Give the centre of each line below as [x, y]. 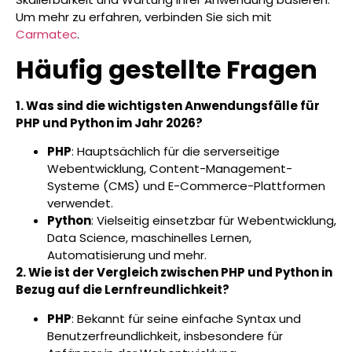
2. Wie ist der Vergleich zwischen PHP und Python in [174, 273]
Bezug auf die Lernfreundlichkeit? [123, 290]
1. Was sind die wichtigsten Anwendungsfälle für [168, 105]
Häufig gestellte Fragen [167, 69]
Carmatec [46, 35]
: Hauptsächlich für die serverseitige [176, 152]
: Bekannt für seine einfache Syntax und [186, 318]
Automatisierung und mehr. [127, 255]
